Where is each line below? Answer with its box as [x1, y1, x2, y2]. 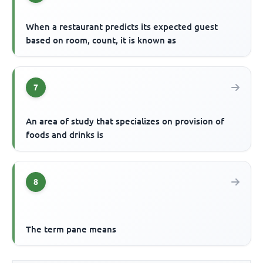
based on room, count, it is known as [26, 35, 177, 46]
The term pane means [26, 224, 117, 235]
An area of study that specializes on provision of [26, 116, 225, 127]
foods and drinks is [26, 130, 104, 140]
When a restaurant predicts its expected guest [26, 22, 218, 32]
